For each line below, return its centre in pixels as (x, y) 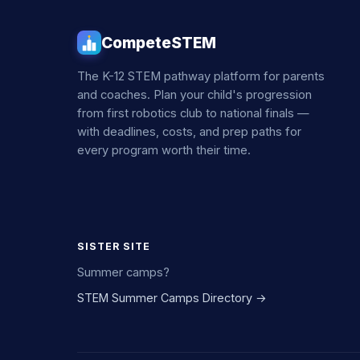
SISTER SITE (114, 246)
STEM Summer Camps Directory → (172, 298)
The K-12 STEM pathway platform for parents (201, 76)
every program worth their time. (164, 150)
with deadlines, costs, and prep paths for (189, 132)
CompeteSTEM (159, 43)
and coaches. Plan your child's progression (194, 95)
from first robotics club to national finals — (193, 113)
